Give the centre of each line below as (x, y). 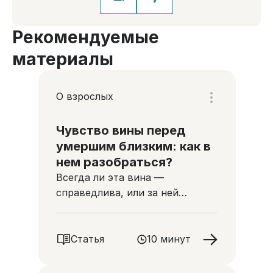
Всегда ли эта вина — (110, 177)
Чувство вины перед (121, 130)
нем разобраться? (114, 162)
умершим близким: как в (133, 146)
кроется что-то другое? (114, 208)
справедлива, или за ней (117, 193)
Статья (87, 239)
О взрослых (84, 96)
